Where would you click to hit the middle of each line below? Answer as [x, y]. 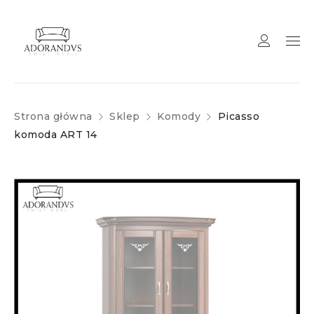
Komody [179, 116]
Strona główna [53, 116]
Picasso [238, 116]
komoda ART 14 [56, 135]
